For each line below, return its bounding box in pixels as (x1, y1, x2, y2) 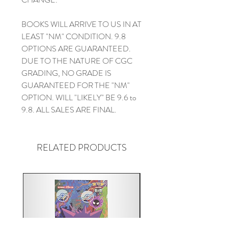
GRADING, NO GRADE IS (21, 67, 111, 79)
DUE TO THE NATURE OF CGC (21, 54, 132, 67)
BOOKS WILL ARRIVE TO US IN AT (21, 18, 141, 30)
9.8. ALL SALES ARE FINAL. (21, 103, 117, 116)
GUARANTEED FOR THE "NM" (21, 79, 130, 91)
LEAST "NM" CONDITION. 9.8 (21, 30, 126, 42)
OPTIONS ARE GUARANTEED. (21, 42, 131, 54)
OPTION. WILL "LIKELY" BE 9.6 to (21, 91, 136, 103)
